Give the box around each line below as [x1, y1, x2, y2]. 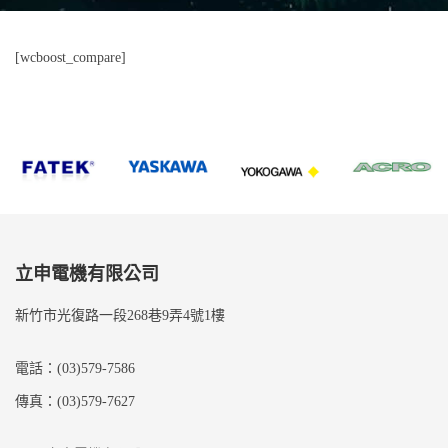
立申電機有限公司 [15, 263, 159, 284]
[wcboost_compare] [15, 50, 126, 65]
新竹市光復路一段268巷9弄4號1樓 [15, 307, 225, 323]
